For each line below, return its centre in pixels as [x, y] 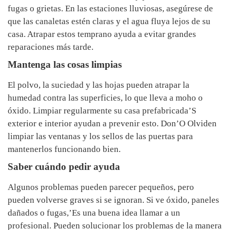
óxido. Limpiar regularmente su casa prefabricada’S [102, 111]
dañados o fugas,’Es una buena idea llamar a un [94, 213]
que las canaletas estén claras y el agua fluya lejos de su [109, 22]
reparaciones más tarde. [51, 47]
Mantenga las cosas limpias [65, 65]
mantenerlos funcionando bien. [64, 149]
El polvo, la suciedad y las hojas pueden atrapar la [99, 85]
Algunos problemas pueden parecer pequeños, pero [101, 187]
